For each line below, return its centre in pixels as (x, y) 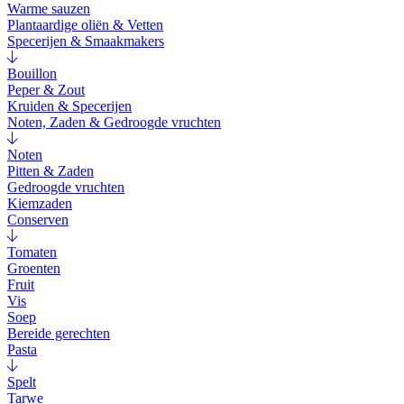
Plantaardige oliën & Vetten (85, 25)
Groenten (34, 269)
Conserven (38, 220)
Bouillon (32, 74)
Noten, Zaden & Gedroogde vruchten (114, 123)
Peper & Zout (46, 90)
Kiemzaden (40, 204)
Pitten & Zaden (50, 171)
